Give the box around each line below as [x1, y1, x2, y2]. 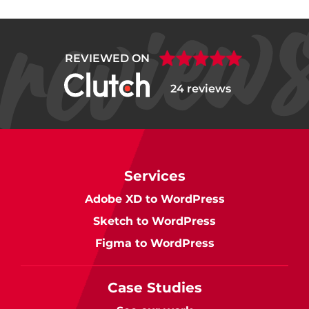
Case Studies [107, 279, 202, 297]
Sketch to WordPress [93, 215, 216, 228]
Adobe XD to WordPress [84, 192, 225, 206]
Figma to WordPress [94, 237, 215, 250]
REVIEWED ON [64, 52, 150, 66]
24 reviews [170, 82, 231, 96]
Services [123, 168, 186, 185]
